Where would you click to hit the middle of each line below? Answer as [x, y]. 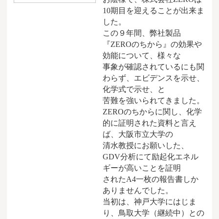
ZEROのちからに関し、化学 [152, 112]
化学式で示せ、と [134, 89]
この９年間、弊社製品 [142, 33]
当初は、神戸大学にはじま [150, 202]
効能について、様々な [142, 56]
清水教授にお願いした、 [146, 146]
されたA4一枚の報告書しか [151, 179]
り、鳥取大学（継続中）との [153, 213]
